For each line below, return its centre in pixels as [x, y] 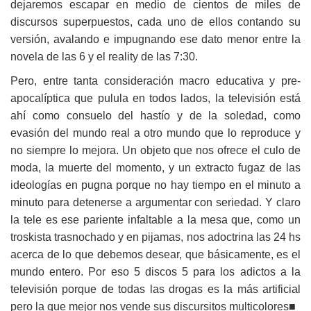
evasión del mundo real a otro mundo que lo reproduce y [155, 133]
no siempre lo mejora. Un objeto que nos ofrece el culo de [155, 151]
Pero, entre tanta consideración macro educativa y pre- [155, 81]
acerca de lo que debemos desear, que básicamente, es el [155, 255]
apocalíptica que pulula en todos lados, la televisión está [155, 99]
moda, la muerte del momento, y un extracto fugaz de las [155, 168]
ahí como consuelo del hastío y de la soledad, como [155, 116]
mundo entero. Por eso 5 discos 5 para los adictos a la [155, 272]
